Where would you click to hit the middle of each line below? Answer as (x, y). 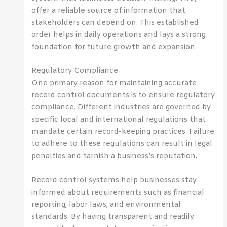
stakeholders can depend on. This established (115, 23)
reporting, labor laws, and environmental (106, 204)
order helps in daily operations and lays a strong (119, 35)
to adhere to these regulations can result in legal (122, 144)
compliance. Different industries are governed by (121, 108)
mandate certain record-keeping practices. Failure (123, 132)
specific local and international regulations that (119, 120)
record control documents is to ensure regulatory (123, 96)
